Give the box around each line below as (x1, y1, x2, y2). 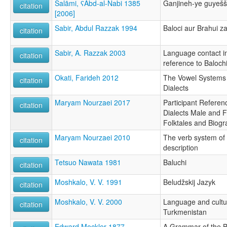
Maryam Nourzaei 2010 (55, 132, 130, 142)
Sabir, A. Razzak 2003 (55, 47, 126, 58)
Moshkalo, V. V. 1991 (55, 176, 122, 187)
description (163, 142, 198, 153)
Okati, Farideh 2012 (55, 72, 119, 83)
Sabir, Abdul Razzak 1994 (55, 22, 137, 33)
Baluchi (163, 157, 186, 167)
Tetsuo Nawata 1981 (55, 157, 121, 167)
